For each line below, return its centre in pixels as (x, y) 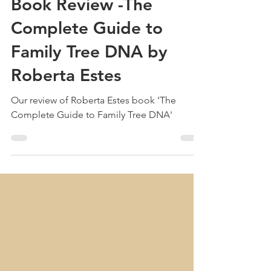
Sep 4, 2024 (54, 35)
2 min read (100, 35)
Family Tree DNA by (89, 109)
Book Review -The (82, 62)
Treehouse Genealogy (72, 25)
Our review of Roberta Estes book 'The (93, 158)
